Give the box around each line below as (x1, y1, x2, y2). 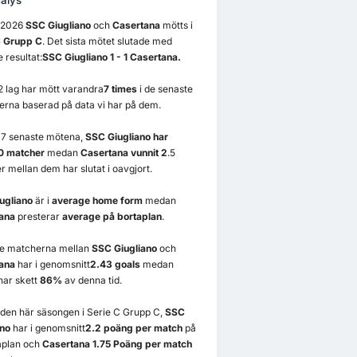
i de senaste (136, 83, 193, 96)
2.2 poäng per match (84, 322, 182, 335)
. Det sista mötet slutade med (41, 35, 172, 48)
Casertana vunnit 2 (80, 147, 167, 159)
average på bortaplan (61, 210, 162, 223)
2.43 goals (89, 258, 140, 271)
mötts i (159, 19, 193, 32)
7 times (103, 83, 137, 96)
